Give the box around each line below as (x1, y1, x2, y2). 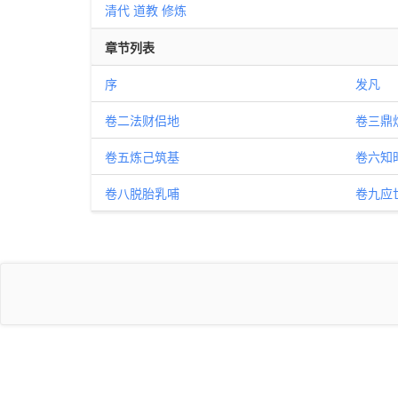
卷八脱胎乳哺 (105, 184, 179, 202)
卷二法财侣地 (105, 111, 179, 129)
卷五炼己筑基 (105, 147, 179, 165)
